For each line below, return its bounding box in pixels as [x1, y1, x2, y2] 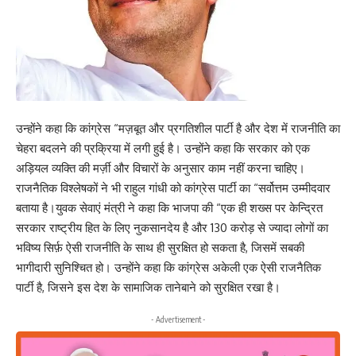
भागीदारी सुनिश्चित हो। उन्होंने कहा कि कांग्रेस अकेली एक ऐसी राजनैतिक [16, 260, 321, 276]
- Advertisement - [150, 314, 206, 324]
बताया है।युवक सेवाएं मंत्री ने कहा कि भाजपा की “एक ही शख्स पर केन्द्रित [16, 200, 323, 216]
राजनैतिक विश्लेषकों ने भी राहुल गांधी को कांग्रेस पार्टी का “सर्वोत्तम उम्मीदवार [16, 180, 331, 196]
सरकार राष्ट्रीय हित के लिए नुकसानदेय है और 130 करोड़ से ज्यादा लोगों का [16, 220, 328, 236]
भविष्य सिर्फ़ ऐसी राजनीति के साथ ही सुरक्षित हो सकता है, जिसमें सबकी [16, 240, 304, 256]
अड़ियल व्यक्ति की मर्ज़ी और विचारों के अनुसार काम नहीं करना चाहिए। [16, 161, 305, 176]
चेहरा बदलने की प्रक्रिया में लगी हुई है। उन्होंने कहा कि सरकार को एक [16, 141, 310, 157]
